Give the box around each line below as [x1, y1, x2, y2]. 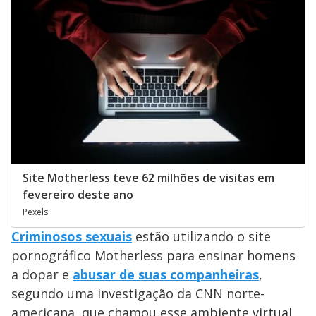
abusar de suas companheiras [73, 265, 259, 283]
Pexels [23, 205, 48, 218]
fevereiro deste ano [23, 186, 133, 202]
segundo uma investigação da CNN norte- [11, 284, 265, 302]
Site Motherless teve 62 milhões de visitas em [23, 169, 274, 186]
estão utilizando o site [132, 227, 271, 245]
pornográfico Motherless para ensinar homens [11, 246, 296, 264]
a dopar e [11, 265, 73, 283]
